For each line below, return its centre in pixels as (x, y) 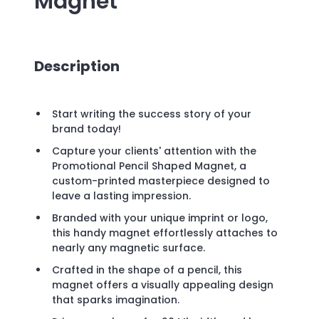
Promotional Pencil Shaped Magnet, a (149, 166)
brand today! (87, 129)
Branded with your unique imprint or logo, (160, 218)
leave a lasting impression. (121, 196)
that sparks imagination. (116, 300)
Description (77, 66)
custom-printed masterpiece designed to (161, 181)
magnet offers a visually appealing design (163, 285)
